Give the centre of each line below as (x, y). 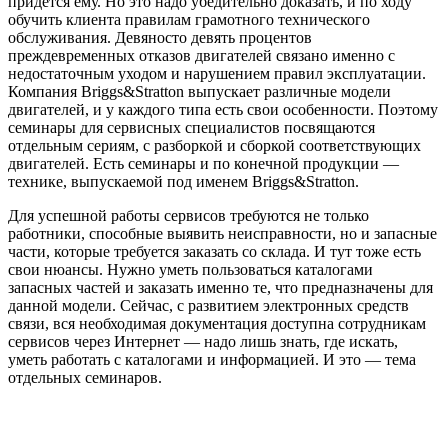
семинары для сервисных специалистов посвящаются (191, 127)
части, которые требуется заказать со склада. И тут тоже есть (214, 251)
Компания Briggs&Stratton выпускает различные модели (199, 91)
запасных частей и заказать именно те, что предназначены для (220, 287)
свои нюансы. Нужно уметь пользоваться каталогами (190, 269)
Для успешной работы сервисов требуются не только (188, 215)
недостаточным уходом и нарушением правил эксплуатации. (217, 73)
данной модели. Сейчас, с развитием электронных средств (208, 305)
